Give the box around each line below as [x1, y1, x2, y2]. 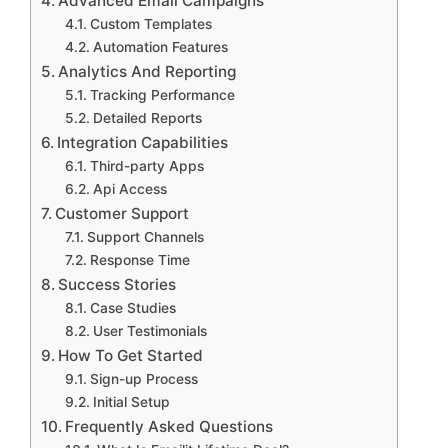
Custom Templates [89, 16, 212, 32]
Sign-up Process [89, 371, 198, 387]
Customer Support [55, 204, 190, 223]
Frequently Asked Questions [65, 417, 274, 436]
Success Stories [58, 275, 177, 294]
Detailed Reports [92, 110, 202, 126]
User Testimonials [92, 323, 207, 339]
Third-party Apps [89, 158, 204, 174]
